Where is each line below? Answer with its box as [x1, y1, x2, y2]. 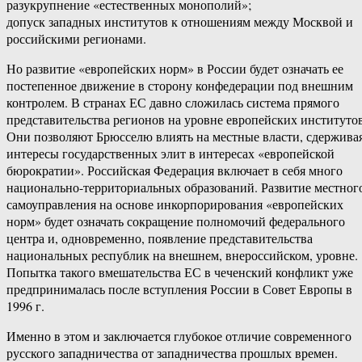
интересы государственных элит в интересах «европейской [6, 145, 335, 162]
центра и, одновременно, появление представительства [6, 229, 313, 247]
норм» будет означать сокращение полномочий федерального [6, 213, 345, 230]
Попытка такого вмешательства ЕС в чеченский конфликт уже [6, 263, 353, 281]
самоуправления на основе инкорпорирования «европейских [6, 196, 343, 213]
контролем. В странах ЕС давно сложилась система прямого [6, 94, 339, 112]
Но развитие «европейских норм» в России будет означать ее [6, 60, 343, 78]
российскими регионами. [6, 30, 146, 48]
